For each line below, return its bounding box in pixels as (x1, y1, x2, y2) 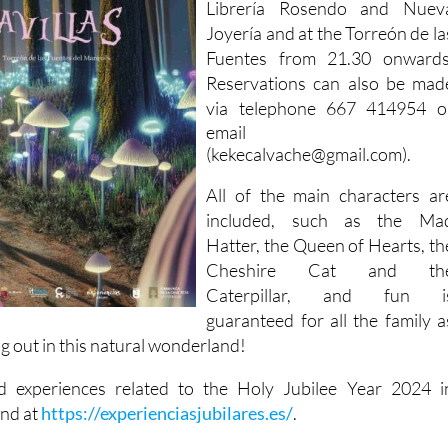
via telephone (206, 97, 327, 120)
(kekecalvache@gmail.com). (206, 143, 412, 166)
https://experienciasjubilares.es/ (41, 402, 294, 425)
